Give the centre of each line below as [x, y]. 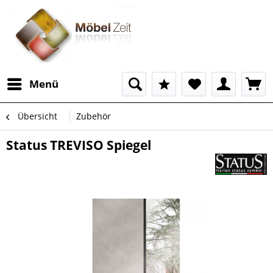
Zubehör [94, 116]
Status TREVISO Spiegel [79, 145]
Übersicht [37, 116]
